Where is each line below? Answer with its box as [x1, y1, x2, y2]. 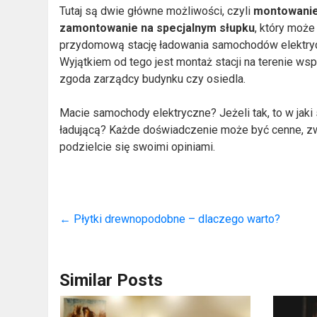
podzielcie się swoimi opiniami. [59, 139, 216, 154]
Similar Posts [59, 270, 163, 290]
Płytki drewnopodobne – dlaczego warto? [71, 212, 281, 226]
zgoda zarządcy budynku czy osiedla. [59, 71, 246, 86]
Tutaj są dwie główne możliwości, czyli [59, 4, 254, 18]
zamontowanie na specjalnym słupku [59, 21, 255, 35]
